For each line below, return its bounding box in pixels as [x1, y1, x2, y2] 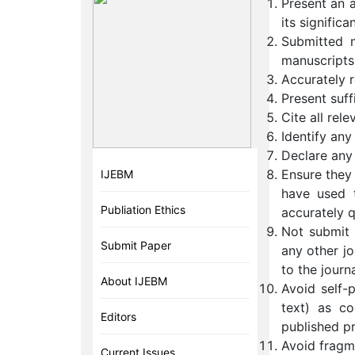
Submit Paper [101, 239, 171, 252]
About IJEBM [101, 274, 167, 288]
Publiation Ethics [101, 203, 185, 216]
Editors [101, 310, 136, 323]
